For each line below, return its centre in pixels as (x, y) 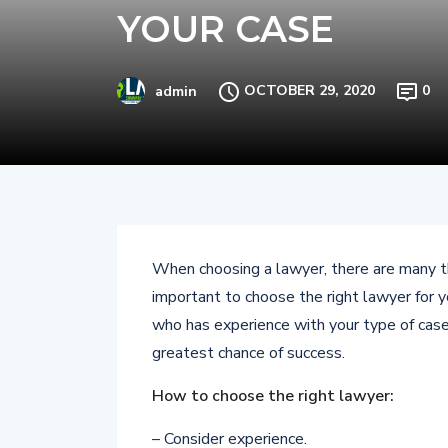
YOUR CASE (225, 29)
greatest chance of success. (248, 353)
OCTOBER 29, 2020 (309, 90)
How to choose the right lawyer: (273, 396)
